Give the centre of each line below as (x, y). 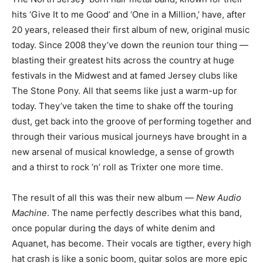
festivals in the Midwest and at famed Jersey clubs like (125, 75)
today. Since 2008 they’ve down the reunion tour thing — (130, 45)
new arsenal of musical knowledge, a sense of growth (123, 152)
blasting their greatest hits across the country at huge (123, 60)
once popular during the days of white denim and (113, 228)
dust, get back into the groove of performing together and (131, 121)
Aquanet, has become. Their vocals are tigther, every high (131, 243)
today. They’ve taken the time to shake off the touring (122, 106)
